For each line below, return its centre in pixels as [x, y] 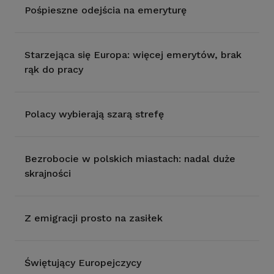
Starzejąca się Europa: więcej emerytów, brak [133, 55]
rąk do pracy [54, 69]
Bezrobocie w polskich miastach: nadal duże [130, 159]
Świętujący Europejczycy [83, 263]
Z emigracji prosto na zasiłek [94, 218]
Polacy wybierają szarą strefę [94, 114]
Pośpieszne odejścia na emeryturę [106, 10]
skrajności [48, 173]
